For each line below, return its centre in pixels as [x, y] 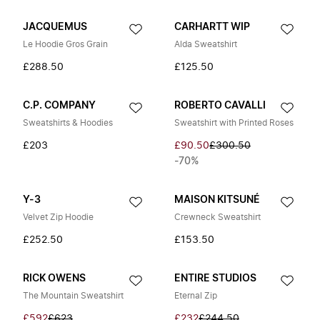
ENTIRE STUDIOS [215, 279]
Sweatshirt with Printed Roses [234, 123]
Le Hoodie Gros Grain [65, 44]
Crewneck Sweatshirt [217, 217]
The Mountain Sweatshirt [73, 296]
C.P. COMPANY [59, 106]
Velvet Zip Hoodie [58, 217]
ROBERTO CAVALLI [220, 106]
